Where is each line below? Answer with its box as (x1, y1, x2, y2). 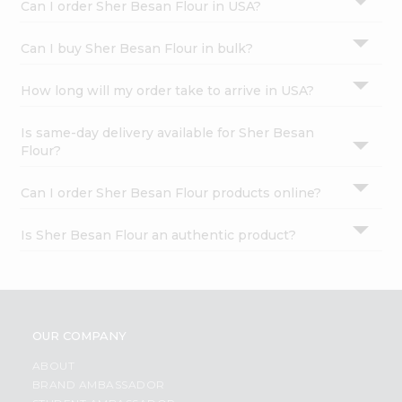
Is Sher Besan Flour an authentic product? (21, 226, 297, 243)
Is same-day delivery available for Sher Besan (21, 124, 315, 141)
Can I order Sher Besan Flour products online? (21, 184, 322, 201)
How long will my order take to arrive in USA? (21, 82, 315, 99)
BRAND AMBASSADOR (31, 377, 165, 391)
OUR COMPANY (31, 328, 127, 343)
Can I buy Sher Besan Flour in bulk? (21, 39, 254, 57)
